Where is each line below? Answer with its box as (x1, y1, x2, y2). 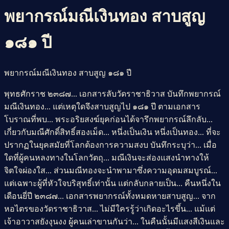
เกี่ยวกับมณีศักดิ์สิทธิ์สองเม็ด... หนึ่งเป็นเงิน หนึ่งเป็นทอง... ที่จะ (4, 127, 221, 136)
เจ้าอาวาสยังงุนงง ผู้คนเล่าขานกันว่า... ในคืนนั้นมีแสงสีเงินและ (4, 217, 225, 226)
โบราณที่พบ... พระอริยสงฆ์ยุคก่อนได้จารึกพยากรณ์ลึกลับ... (4, 114, 213, 124)
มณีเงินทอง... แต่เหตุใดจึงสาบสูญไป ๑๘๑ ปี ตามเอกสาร (4, 102, 200, 111)
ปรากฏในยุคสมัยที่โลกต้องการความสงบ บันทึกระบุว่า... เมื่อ (4, 140, 217, 149)
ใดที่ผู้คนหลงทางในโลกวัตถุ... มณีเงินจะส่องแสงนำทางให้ (4, 153, 209, 162)
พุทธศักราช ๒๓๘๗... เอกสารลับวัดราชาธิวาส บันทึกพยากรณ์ (4, 89, 221, 98)
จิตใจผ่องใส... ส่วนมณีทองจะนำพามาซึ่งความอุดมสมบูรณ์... (4, 166, 217, 175)
